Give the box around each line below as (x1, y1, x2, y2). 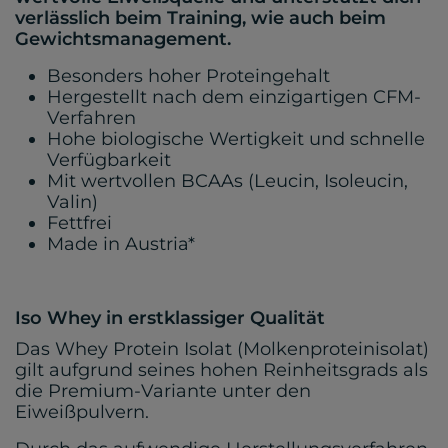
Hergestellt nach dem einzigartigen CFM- (47, 86, 421, 109)
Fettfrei (47, 212, 112, 235)
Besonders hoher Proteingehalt (47, 65, 330, 88)
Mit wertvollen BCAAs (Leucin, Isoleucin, (47, 170, 408, 193)
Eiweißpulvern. (15, 401, 149, 424)
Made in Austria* (47, 233, 195, 256)
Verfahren (47, 107, 136, 130)
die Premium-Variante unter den (15, 380, 311, 403)
